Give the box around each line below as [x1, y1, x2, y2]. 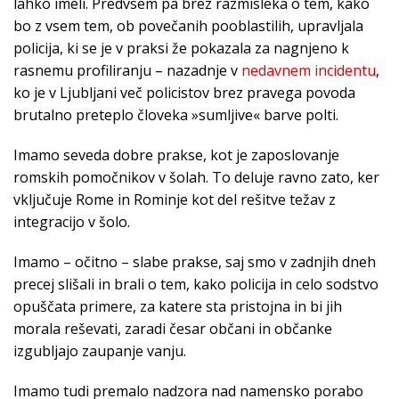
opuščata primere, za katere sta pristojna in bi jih [13, 297, 342, 317]
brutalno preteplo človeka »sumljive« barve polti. [13, 105, 338, 126]
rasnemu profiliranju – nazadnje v [13, 61, 241, 81]
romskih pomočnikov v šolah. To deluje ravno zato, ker [13, 167, 379, 188]
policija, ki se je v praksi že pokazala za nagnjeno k [13, 38, 349, 59]
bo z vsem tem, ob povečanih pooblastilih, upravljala [13, 16, 363, 37]
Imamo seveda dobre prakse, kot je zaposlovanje [13, 145, 339, 166]
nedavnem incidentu [241, 61, 376, 81]
